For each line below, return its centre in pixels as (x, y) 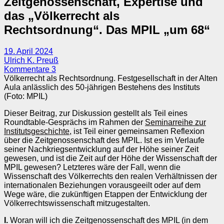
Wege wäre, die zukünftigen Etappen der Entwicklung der (105, 194)
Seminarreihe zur (175, 122)
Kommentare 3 (30, 69)
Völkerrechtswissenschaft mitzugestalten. (77, 203)
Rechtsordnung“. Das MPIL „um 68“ (107, 29)
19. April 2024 (28, 51)
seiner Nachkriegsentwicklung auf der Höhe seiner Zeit (101, 149)
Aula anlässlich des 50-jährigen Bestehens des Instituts (102, 87)
